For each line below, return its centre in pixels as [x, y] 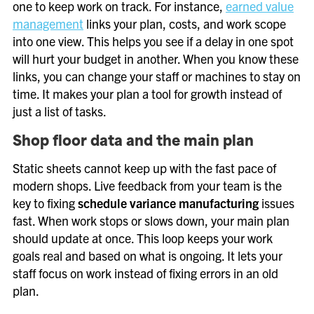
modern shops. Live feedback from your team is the [147, 185]
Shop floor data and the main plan [133, 142]
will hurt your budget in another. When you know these [156, 59]
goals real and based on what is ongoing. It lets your [148, 255]
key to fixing [45, 203]
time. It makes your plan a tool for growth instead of [147, 94]
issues [277, 203]
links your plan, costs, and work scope [185, 23]
